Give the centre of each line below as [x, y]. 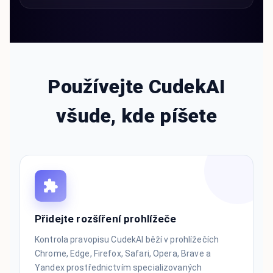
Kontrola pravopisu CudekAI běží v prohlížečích [127, 239]
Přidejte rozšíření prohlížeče [106, 218]
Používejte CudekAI [136, 86]
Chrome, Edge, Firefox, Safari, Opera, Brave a [123, 253]
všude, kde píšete [136, 115]
